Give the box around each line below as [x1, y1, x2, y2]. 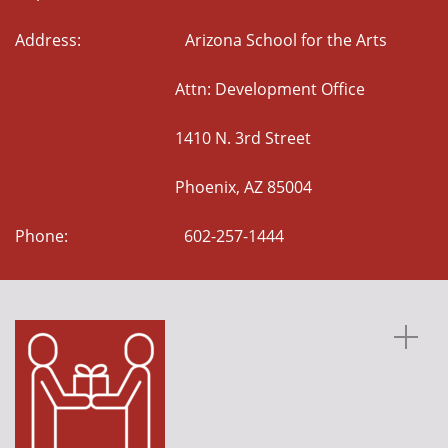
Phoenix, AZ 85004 [15, 176, 312, 198]
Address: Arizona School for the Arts [15, 29, 387, 51]
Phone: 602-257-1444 [15, 225, 284, 247]
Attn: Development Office [15, 78, 365, 100]
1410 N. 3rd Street [15, 127, 311, 149]
